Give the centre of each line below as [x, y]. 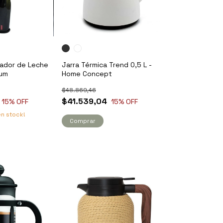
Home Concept [87, 74]
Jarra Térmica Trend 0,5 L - [107, 65]
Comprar [82, 121]
